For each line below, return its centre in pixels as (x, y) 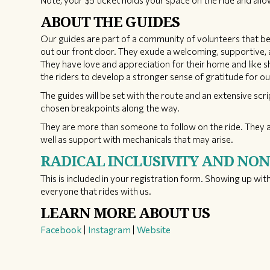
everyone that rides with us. (96, 191)
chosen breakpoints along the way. (110, 108)
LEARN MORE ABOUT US (125, 212)
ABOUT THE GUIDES (110, 22)
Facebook (61, 229)
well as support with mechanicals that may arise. (137, 140)
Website (153, 229)
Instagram (109, 229)
